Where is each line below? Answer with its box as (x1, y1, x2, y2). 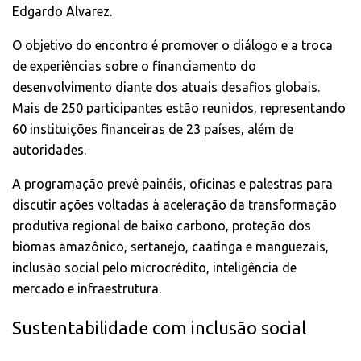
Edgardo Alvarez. (12, 3, 112, 19)
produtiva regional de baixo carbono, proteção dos (12, 218, 311, 233)
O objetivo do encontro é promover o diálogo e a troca (12, 37, 333, 52)
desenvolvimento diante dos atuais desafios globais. (12, 79, 320, 94)
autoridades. (12, 142, 86, 157)
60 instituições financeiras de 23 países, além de (12, 121, 293, 136)
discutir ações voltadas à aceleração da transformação (12, 197, 337, 212)
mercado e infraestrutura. (12, 280, 161, 296)
